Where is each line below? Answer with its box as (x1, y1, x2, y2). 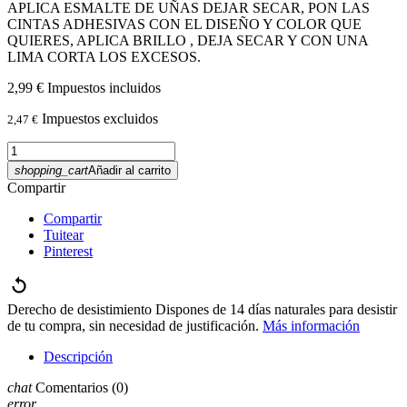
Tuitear (44, 226, 84, 243)
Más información (263, 317, 360, 333)
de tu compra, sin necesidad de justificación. (7, 317, 263, 333)
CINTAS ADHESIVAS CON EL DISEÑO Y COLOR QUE (7, 15, 362, 32)
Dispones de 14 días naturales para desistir (155, 301, 397, 317)
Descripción (44, 348, 113, 364)
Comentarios (35, 379, 108, 395)
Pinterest (44, 243, 93, 259)
